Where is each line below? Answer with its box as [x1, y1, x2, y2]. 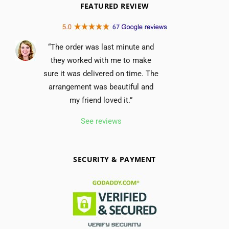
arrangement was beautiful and [49, 82, 153, 92]
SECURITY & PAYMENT [73, 154, 156, 165]
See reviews [80, 117, 122, 126]
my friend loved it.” [70, 96, 132, 105]
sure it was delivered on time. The [43, 69, 158, 79]
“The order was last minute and [48, 42, 154, 52]
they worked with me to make [51, 56, 151, 65]
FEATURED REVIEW [80, 1, 149, 11]
